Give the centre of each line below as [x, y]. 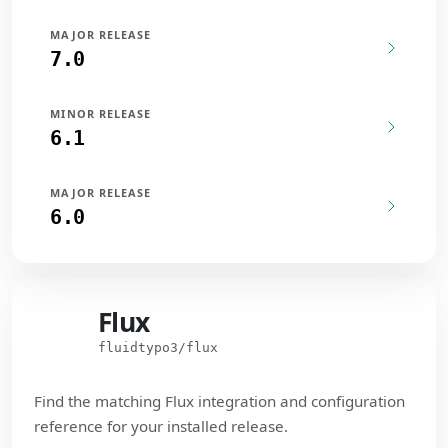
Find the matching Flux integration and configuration [220, 400]
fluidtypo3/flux [158, 347]
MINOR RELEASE [101, 114]
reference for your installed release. [161, 425]
